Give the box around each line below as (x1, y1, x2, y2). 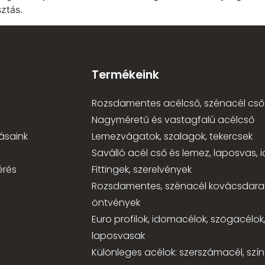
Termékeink (91, 67, 159, 83)
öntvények (91, 196, 140, 210)
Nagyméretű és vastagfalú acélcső (91, 113, 254, 127)
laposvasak (91, 229, 145, 243)
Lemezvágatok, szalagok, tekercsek (91, 130, 253, 144)
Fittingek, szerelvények (91, 163, 192, 177)
